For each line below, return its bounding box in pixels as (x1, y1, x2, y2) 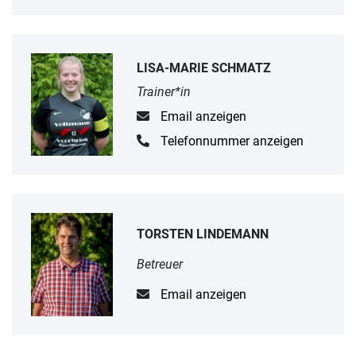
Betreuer (137, 256, 184, 272)
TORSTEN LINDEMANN (137, 226, 269, 242)
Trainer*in (137, 84, 192, 100)
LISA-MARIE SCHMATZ (137, 60, 272, 75)
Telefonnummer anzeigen (160, 133, 304, 149)
